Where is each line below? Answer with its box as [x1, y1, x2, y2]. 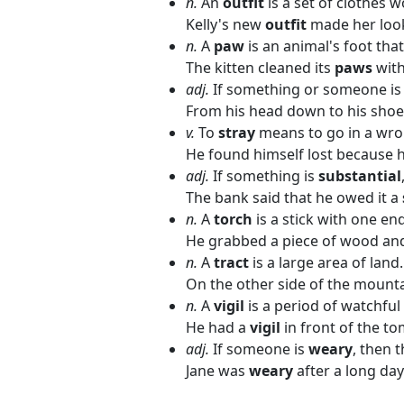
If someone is [209, 339, 308, 359]
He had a [186, 317, 250, 337]
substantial [318, 166, 401, 186]
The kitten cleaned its [186, 58, 335, 78]
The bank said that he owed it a [186, 188, 402, 207]
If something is [209, 166, 318, 186]
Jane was [186, 361, 249, 381]
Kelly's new [186, 14, 265, 34]
